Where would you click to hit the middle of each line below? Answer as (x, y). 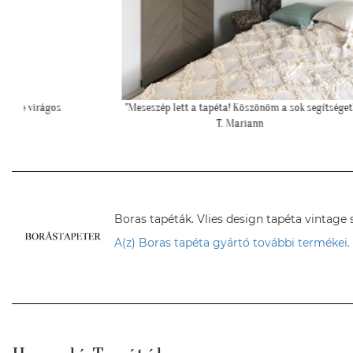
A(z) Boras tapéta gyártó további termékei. (232, 243)
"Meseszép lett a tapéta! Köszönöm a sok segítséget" (214, 108)
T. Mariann (214, 123)
